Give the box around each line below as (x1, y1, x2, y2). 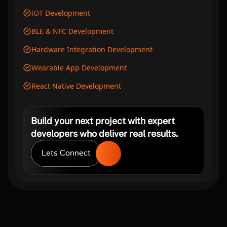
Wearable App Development (31, 63, 127, 72)
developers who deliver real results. (31, 128, 178, 139)
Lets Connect (42, 147, 91, 159)
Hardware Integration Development (31, 45, 153, 54)
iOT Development (31, 8, 90, 18)
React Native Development (31, 81, 121, 91)
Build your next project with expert (31, 116, 175, 126)
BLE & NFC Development (31, 26, 113, 36)
